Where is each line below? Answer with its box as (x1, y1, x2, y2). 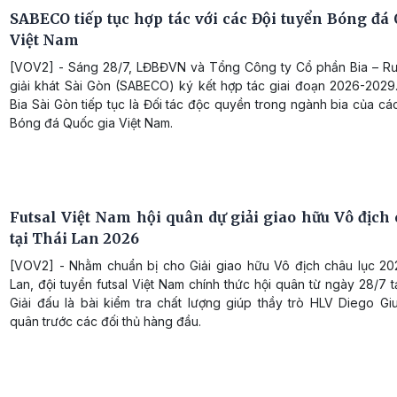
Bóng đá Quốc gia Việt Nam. (10, 115, 173, 131)
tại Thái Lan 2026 (10, 230, 139, 248)
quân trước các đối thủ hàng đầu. (10, 314, 201, 330)
